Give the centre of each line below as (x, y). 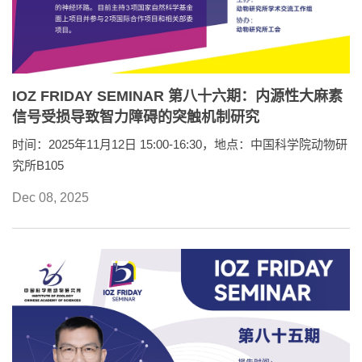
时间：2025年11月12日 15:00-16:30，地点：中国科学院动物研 (180, 145)
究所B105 (38, 166)
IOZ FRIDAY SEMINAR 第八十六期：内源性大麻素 (177, 97)
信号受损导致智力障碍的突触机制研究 (136, 118)
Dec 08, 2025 (51, 198)
